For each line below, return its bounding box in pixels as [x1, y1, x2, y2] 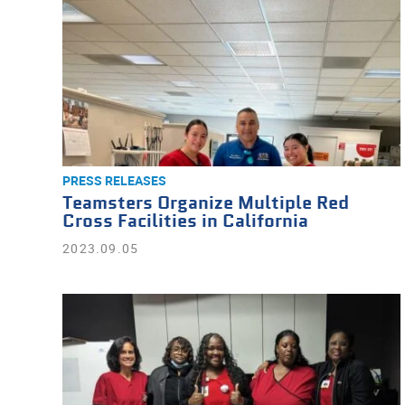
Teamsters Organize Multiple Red [62, 192, 350, 216]
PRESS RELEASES [62, 172, 167, 189]
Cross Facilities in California [62, 210, 309, 234]
